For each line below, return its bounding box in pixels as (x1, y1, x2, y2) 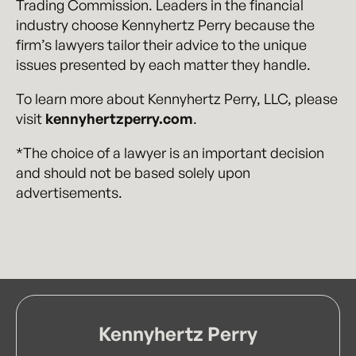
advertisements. (16, 184, 122, 201)
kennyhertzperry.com (45, 110, 193, 127)
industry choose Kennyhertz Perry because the (16, 16, 315, 33)
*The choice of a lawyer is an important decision (16, 144, 324, 161)
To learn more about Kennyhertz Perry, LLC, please (16, 90, 338, 107)
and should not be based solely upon (16, 164, 250, 181)
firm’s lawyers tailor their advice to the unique (16, 36, 307, 53)
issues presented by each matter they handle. (16, 56, 311, 73)
